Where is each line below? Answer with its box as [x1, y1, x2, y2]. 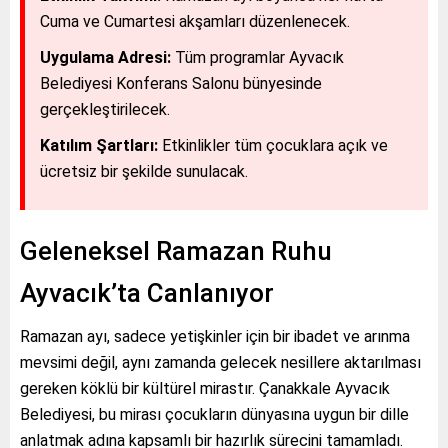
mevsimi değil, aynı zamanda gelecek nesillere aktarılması [20, 353, 421, 373]
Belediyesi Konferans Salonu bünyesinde [40, 74, 322, 94]
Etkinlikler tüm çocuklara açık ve [158, 136, 388, 156]
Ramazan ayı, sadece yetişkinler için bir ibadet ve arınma [20, 327, 410, 347]
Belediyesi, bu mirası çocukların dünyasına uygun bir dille [20, 405, 409, 425]
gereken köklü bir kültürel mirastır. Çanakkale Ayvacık [20, 379, 390, 399]
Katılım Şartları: [40, 136, 158, 156]
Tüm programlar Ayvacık [171, 48, 344, 68]
